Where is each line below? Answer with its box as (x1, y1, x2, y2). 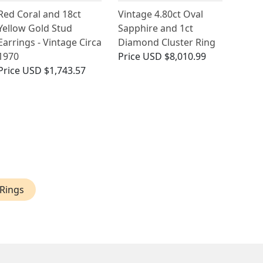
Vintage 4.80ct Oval (118, 8, 204, 21)
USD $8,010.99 (143, 50, 207, 63)
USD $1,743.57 (22, 64, 86, 77)
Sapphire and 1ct (118, 22, 194, 35)
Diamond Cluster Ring (118, 36, 216, 49)
